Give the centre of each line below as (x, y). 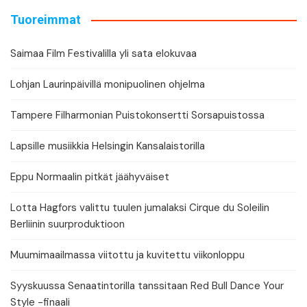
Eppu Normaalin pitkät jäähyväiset (90, 177)
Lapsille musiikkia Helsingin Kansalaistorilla (108, 146)
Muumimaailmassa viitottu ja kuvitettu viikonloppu (127, 255)
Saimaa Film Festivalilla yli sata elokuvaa (103, 54)
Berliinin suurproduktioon (67, 224)
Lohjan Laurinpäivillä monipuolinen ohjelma (108, 85)
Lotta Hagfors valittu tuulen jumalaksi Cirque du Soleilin (140, 208)
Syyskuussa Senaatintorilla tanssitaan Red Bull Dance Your (147, 286)
